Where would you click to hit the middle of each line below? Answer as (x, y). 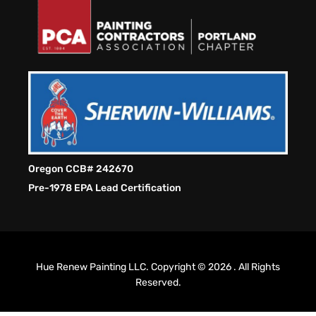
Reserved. (158, 282)
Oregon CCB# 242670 (81, 169)
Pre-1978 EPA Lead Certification (105, 188)
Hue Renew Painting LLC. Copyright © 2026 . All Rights (158, 267)
